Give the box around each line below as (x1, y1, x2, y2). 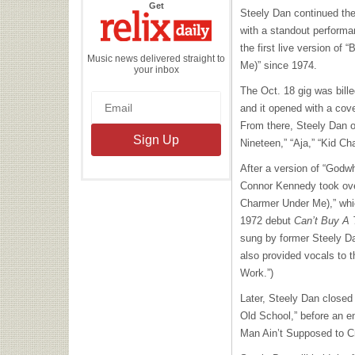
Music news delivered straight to (87, 52, 225, 64)
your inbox (133, 63, 179, 75)
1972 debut (240, 215, 294, 227)
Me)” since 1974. (240, 59, 317, 71)
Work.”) (240, 267, 273, 279)
